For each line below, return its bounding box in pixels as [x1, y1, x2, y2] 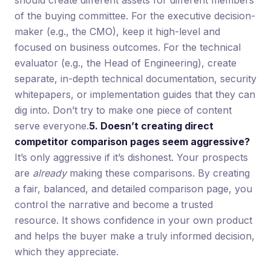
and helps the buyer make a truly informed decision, [15, 229, 255, 242]
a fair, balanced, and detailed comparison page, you [15, 182, 252, 195]
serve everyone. [15, 119, 89, 132]
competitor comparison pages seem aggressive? [15, 135, 250, 148]
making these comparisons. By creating [67, 166, 250, 179]
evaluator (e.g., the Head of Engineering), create [15, 56, 237, 69]
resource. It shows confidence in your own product [15, 214, 252, 226]
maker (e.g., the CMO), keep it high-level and [15, 25, 220, 38]
